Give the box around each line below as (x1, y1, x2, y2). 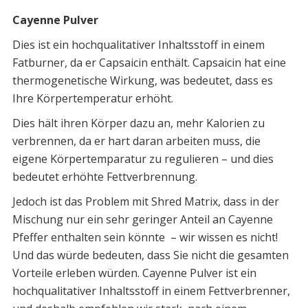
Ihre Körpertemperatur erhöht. (12, 91, 173, 107)
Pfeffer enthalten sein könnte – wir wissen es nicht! (12, 230, 278, 245)
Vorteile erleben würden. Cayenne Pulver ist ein (12, 265, 256, 281)
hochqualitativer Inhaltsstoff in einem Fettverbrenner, (12, 283, 290, 299)
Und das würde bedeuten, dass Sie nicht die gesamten (12, 247, 289, 263)
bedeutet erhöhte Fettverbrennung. (12, 169, 197, 185)
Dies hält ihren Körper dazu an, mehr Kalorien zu (12, 115, 265, 131)
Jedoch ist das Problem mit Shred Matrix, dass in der (12, 194, 279, 210)
